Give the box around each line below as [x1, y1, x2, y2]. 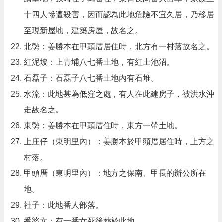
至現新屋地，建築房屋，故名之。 [24, 26, 143, 35]
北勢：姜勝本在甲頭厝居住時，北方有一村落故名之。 [24, 42, 214, 51]
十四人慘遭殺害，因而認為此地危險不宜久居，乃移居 [24, 10, 214, 19]
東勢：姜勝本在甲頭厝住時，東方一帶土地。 [24, 121, 182, 130]
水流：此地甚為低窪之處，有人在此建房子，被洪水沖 [24, 89, 214, 98]
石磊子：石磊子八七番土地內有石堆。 [24, 73, 159, 82]
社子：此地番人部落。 [24, 200, 103, 209]
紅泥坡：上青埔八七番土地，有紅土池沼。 [24, 57, 174, 66]
